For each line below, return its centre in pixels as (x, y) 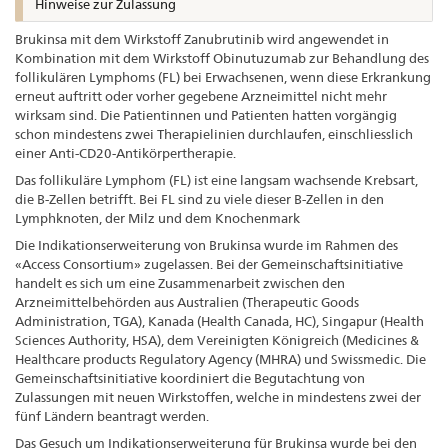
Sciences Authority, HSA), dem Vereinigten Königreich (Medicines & (217, 339)
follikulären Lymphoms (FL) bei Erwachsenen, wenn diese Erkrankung (223, 76)
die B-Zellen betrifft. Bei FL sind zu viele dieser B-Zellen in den (199, 198)
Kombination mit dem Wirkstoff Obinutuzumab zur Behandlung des (222, 57)
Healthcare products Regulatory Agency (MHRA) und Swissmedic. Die (220, 358)
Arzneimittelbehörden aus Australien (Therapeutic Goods (187, 301)
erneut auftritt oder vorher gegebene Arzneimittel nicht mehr (201, 95)
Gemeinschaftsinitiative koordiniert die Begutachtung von (190, 377)
